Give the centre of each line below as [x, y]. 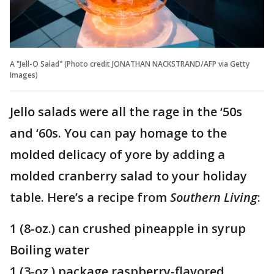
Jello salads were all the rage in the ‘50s [126, 111]
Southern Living [214, 197]
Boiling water [50, 250]
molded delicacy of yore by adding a [117, 154]
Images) [24, 75]
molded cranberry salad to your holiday [128, 176]
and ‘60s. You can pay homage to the [118, 133]
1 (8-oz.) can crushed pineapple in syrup [128, 228]
